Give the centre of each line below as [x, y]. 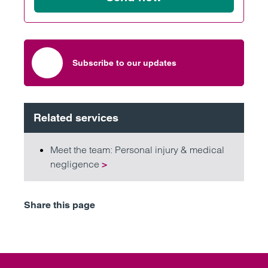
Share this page [60, 205]
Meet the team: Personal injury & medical [137, 150]
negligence [76, 164]
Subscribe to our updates [124, 63]
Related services [76, 118]
